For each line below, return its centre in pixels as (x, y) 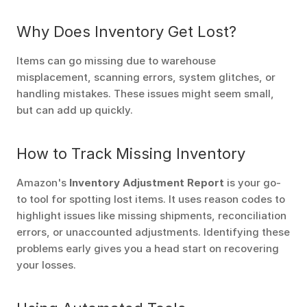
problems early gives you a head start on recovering (148, 248)
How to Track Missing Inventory (131, 153)
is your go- (253, 183)
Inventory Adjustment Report (147, 183)
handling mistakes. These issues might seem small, (145, 94)
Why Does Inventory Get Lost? (126, 32)
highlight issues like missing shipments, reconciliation (151, 216)
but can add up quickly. (75, 110)
